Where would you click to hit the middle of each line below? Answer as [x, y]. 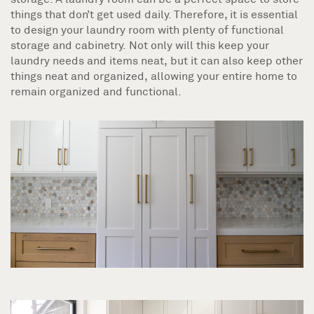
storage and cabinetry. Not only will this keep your [140, 45]
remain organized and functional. [96, 91]
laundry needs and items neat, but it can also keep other [157, 60]
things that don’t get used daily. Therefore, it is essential [154, 14]
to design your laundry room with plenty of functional [147, 29]
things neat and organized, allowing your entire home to [154, 76]
